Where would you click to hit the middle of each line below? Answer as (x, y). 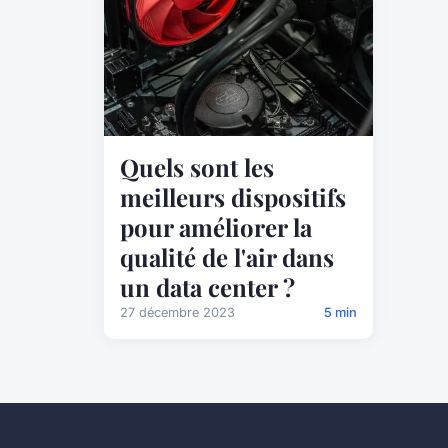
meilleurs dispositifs (233, 197)
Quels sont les (197, 167)
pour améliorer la (216, 227)
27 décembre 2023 (177, 313)
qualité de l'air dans (227, 257)
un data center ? (207, 287)
